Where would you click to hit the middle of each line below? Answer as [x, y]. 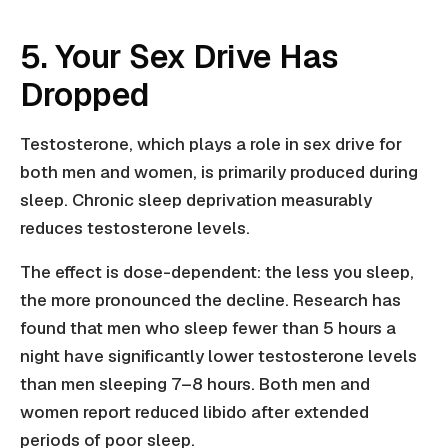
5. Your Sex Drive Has [179, 57]
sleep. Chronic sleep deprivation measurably [196, 200]
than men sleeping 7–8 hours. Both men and [195, 384]
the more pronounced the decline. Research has [210, 300]
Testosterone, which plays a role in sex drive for [211, 144]
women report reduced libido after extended [194, 412]
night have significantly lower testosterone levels [218, 356]
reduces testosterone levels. [135, 228]
